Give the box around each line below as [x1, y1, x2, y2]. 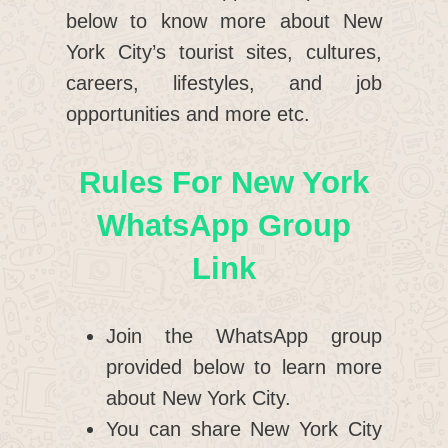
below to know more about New [66, 10, 382, 33]
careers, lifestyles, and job [66, 72, 382, 95]
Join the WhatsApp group [106, 325, 382, 348]
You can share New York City [106, 418, 382, 441]
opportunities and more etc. [66, 103, 310, 126]
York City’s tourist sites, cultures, [66, 41, 382, 64]
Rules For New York [79, 165, 369, 201]
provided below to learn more [106, 356, 382, 379]
